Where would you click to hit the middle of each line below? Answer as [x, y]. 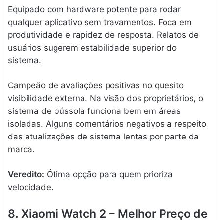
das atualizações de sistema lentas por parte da [103, 137]
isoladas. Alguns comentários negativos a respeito [107, 124]
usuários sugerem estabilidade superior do [92, 48]
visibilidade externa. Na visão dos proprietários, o [106, 98]
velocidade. [31, 187]
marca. [21, 150]
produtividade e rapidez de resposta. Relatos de [103, 35]
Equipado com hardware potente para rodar [94, 10]
